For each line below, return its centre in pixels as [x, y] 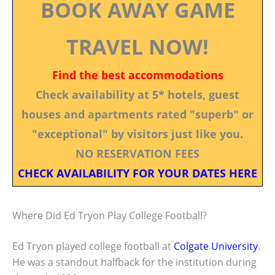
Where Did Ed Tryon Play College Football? [110, 215]
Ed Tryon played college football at [93, 246]
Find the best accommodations [137, 75]
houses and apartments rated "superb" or [137, 114]
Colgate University [216, 246]
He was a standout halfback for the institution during [134, 262]
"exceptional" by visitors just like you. [137, 134]
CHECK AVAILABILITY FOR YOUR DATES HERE [137, 173]
